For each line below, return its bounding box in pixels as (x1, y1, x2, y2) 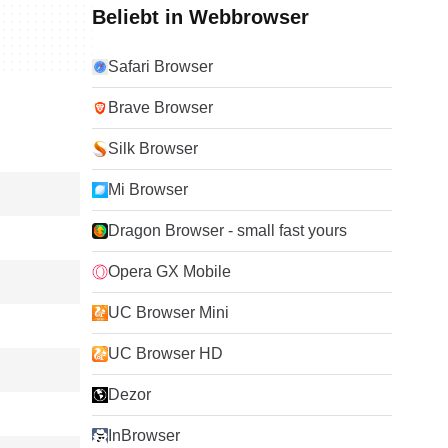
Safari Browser (108, 58, 213, 75)
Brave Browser (108, 99, 213, 116)
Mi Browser (108, 181, 188, 198)
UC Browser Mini (108, 304, 229, 321)
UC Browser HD (108, 345, 223, 362)
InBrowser (108, 427, 180, 444)
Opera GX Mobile (108, 263, 231, 280)
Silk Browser (108, 140, 198, 157)
